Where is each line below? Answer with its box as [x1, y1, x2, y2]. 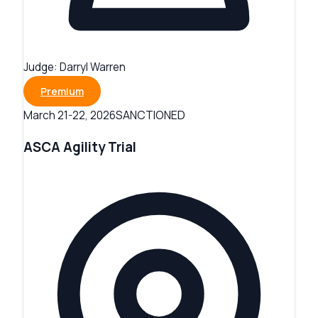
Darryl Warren [60, 60, 126, 75]
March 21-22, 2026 [23, 108, 116, 124]
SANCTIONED [116, 107, 185, 124]
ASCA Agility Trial [23, 138, 136, 157]
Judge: [23, 60, 57, 75]
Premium [40, 84, 84, 99]
